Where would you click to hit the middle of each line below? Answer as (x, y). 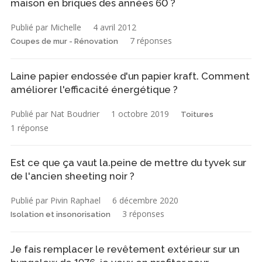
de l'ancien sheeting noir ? (73, 176)
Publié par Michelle (46, 27)
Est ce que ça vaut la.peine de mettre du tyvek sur (128, 163)
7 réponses (151, 41)
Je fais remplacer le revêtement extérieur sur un (125, 249)
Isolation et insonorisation (61, 215)
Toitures (197, 115)
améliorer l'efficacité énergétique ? (94, 90)
